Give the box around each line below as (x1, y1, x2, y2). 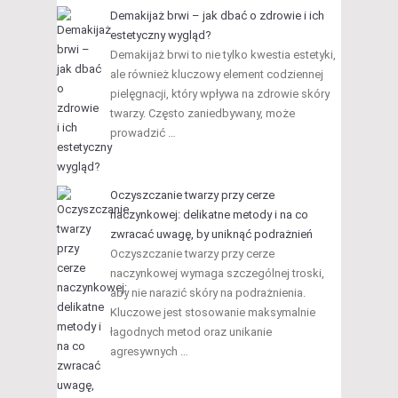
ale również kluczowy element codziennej (110, 68, 323, 82)
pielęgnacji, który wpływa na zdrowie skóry (110, 87, 330, 101)
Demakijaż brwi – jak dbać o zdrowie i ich (110, 9, 324, 23)
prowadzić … (110, 126, 176, 140)
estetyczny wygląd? (110, 28, 211, 43)
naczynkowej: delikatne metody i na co (110, 208, 308, 222)
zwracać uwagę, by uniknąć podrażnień (110, 227, 313, 242)
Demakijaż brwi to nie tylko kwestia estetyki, (110, 48, 336, 62)
